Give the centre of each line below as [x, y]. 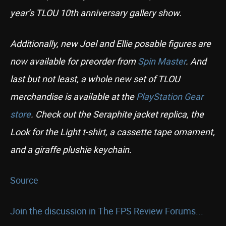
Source [24, 180]
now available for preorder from [74, 61]
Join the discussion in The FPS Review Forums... [107, 211]
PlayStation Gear [170, 96]
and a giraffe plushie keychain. [71, 149]
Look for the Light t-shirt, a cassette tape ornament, [112, 132]
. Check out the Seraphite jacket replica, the [117, 114]
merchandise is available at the [73, 96]
